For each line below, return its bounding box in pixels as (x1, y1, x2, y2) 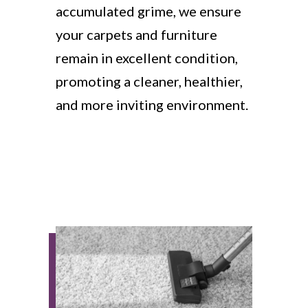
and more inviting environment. (55, 96, 248, 113)
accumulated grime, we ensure (55, 3, 241, 19)
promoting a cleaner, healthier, (55, 73, 243, 89)
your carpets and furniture (55, 26, 217, 43)
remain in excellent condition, (55, 49, 238, 66)
